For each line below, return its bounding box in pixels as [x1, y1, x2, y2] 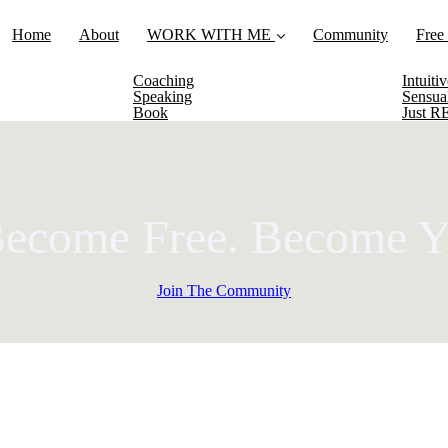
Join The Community [157, 282, 291, 299]
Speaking [133, 88, 192, 105]
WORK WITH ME [147, 26, 271, 43]
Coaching [133, 72, 194, 89]
